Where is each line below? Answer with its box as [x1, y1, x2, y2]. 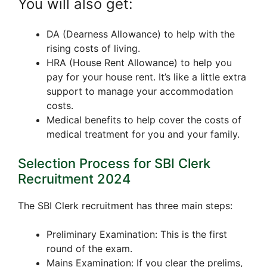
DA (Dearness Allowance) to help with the [46, 27, 235, 40]
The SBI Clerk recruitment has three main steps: [18, 199, 232, 212]
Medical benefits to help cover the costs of [46, 113, 241, 126]
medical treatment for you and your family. [46, 128, 240, 140]
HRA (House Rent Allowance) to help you [46, 56, 232, 69]
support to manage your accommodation [46, 85, 233, 97]
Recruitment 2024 [18, 170, 131, 187]
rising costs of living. [46, 42, 140, 54]
